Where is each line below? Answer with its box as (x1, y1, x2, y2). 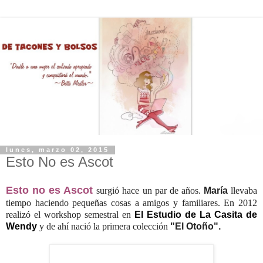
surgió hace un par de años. (96, 186, 204, 196)
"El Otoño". (170, 221, 221, 232)
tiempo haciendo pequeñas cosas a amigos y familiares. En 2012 (6, 198, 257, 208)
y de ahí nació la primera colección (37, 221, 170, 232)
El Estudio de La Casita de (134, 210, 257, 220)
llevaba (231, 186, 258, 196)
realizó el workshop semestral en (6, 210, 134, 220)
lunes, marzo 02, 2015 (6, 146, 109, 154)
